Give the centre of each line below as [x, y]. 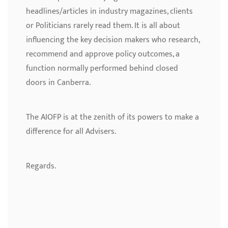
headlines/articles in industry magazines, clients [109, 12]
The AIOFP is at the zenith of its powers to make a [112, 118]
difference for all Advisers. [71, 132]
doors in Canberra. [58, 83]
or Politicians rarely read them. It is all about [103, 26]
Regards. [41, 166]
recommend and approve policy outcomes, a [103, 54]
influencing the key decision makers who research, [113, 40]
